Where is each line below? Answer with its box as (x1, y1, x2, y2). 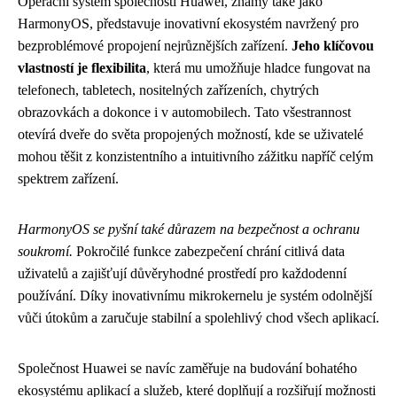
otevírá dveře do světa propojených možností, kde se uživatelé (18, 127, 363, 143)
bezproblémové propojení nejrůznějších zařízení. (18, 38, 292, 54)
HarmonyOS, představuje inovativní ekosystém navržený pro (18, 16, 359, 32)
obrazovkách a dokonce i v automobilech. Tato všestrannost (18, 105, 351, 121)
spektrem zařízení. (18, 171, 119, 187)
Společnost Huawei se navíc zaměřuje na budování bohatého (18, 361, 357, 377)
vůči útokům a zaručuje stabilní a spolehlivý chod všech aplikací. (18, 310, 379, 326)
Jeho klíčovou (292, 38, 374, 54)
